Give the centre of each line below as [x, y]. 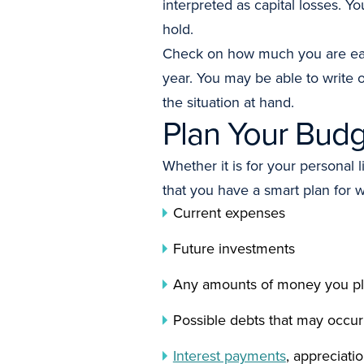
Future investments [234, 249]
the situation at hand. [228, 102]
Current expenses [229, 213]
